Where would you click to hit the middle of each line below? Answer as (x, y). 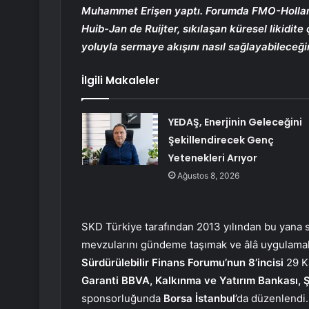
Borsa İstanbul (199, 299)
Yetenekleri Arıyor (212, 158)
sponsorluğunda (122, 299)
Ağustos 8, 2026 (208, 176)
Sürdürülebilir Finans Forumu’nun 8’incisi (182, 263)
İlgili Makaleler (120, 81)
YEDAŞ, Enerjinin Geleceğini (235, 122)
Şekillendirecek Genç (221, 140)
